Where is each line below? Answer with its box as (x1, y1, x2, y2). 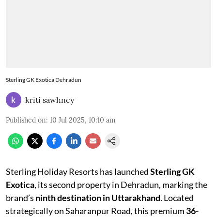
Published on (6, 115, 46, 124)
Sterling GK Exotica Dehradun (6, 76, 81, 83)
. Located (160, 192, 194, 203)
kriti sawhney (25, 94, 74, 105)
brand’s (6, 192, 35, 203)
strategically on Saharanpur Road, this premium (6, 205, 186, 216)
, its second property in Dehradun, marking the (34, 179, 207, 190)
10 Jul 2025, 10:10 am (50, 115, 116, 124)
